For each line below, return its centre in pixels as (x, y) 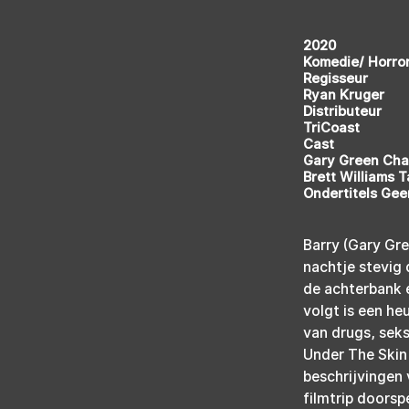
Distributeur (342, 111)
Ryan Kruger (344, 94)
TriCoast (331, 127)
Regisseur (336, 78)
